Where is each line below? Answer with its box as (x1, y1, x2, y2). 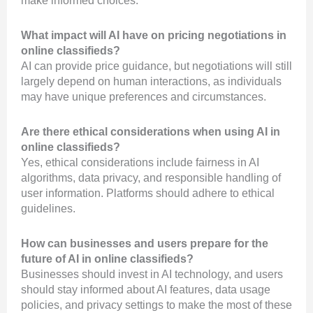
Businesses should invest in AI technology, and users (21, 268, 283, 281)
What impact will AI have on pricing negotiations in (21, 29, 286, 42)
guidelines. (21, 203, 75, 215)
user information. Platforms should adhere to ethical (21, 187, 275, 200)
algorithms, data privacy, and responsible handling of (21, 172, 281, 184)
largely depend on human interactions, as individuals (21, 75, 282, 88)
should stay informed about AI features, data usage (21, 284, 270, 296)
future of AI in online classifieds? (21, 253, 194, 265)
